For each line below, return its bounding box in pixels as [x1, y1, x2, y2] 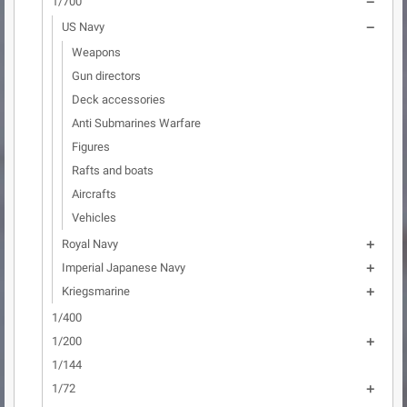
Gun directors [72, 69, 141, 83]
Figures [72, 140, 110, 154]
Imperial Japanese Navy [62, 261, 185, 274]
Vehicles [72, 211, 116, 224]
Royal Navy [62, 237, 118, 251]
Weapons [72, 45, 121, 59]
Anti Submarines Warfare [72, 116, 201, 130]
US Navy [62, 20, 104, 34]
